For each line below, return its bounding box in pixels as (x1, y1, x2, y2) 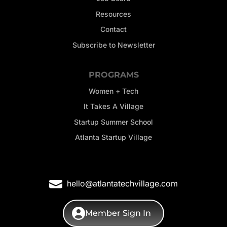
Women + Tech (89, 86, 138, 95)
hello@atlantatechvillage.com (67, 178, 178, 189)
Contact (100, 25, 127, 34)
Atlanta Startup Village (75, 133, 152, 142)
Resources (96, 9, 131, 18)
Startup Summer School (74, 117, 153, 126)
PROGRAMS (88, 69, 139, 80)
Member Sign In (85, 208, 151, 218)
